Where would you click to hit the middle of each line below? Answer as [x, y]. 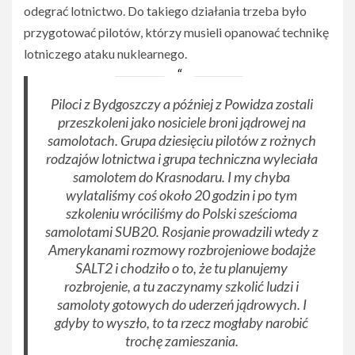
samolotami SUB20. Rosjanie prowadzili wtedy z [181, 231]
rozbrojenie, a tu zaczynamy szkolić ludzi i [182, 286]
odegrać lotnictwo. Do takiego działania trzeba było [165, 10]
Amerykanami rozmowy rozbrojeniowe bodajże [181, 249]
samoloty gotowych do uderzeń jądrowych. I [181, 304]
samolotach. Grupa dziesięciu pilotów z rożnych [181, 140]
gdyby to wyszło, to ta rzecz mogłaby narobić [182, 322]
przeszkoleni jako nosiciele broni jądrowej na [181, 122]
